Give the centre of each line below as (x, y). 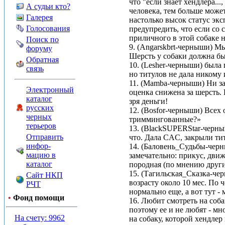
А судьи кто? (48, 6)
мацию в (41, 155)
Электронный (50, 90)
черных (39, 117)
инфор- (38, 146)
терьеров (41, 126)
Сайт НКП (44, 175)
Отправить (45, 137)
